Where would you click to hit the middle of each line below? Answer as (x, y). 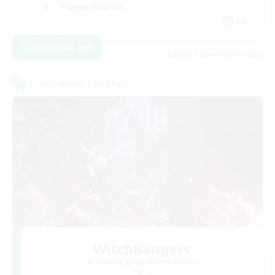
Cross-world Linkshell (79, 84)
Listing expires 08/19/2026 (215, 54)
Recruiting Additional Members (142, 262)
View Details (49, 47)
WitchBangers (142, 249)
